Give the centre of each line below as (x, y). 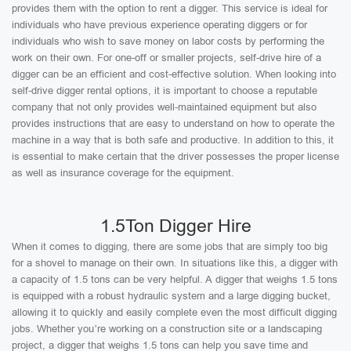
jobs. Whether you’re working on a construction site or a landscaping (167, 329)
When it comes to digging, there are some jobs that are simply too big (170, 246)
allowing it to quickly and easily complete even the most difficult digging (174, 312)
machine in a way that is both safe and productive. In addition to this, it (173, 140)
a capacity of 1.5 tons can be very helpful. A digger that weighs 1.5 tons (175, 279)
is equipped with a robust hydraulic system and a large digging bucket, (171, 296)
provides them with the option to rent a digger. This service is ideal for (170, 8)
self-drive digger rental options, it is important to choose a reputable (165, 90)
